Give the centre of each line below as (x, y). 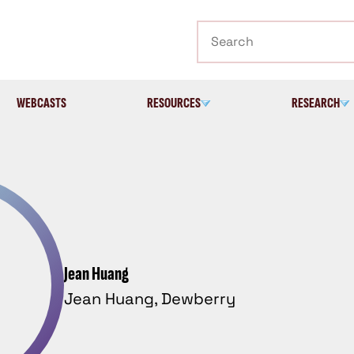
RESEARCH (315, 103)
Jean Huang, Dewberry (150, 298)
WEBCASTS (42, 103)
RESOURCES (173, 103)
